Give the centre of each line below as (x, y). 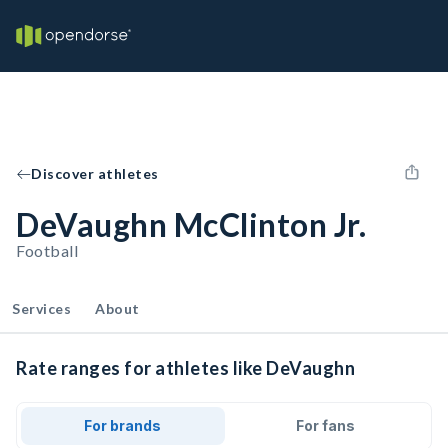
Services (41, 308)
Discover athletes (95, 173)
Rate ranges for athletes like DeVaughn (185, 368)
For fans (325, 425)
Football (47, 250)
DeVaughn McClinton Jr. (191, 224)
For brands (123, 425)
